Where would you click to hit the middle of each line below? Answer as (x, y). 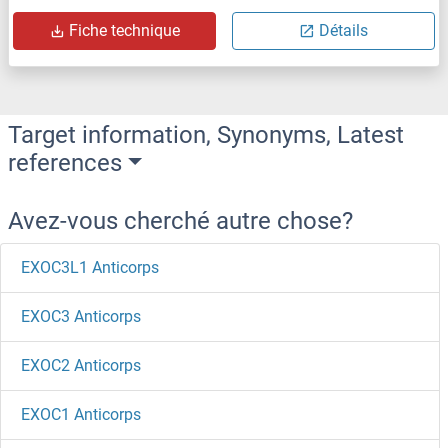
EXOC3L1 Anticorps (90, 268)
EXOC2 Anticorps (81, 366)
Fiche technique (124, 31)
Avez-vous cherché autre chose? (180, 221)
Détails (343, 31)
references (65, 163)
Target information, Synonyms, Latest (206, 135)
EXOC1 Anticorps (81, 415)
